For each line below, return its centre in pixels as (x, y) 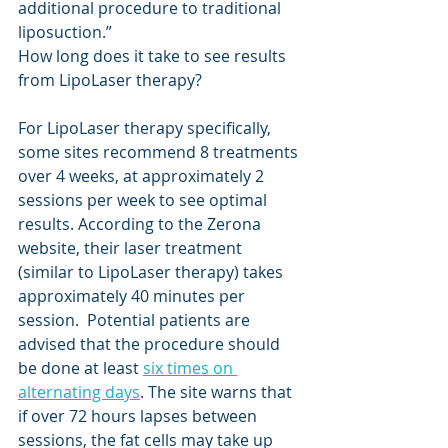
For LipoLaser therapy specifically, (146, 127)
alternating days (79, 391)
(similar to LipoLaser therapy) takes (152, 271)
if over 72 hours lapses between (139, 415)
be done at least (80, 367)
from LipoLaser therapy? (112, 79)
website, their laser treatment (132, 247)
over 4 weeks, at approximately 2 (143, 175)
